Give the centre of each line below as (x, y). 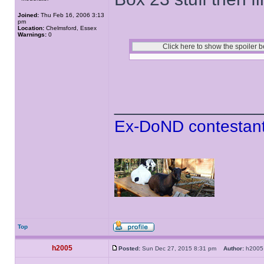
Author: (234, 248)
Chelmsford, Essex (70, 28)
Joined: (28, 15)
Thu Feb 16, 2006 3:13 (72, 15)
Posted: (129, 248)
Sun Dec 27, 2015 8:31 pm (182, 248)
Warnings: (32, 34)
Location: (31, 28)
